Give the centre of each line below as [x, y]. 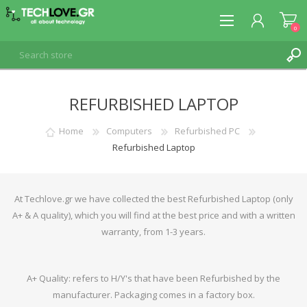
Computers [129, 131]
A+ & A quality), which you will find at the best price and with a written [153, 215]
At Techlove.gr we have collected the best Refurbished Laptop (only [153, 199]
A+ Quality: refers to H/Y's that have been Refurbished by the [153, 278]
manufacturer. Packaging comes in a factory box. [153, 295]
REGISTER [47, 110]
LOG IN [43, 130]
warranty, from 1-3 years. [153, 232]
